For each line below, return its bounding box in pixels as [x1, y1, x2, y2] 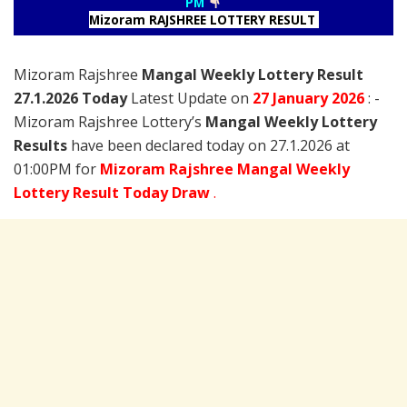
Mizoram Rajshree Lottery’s [14, 111, 205, 132]
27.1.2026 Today [14, 87, 127, 108]
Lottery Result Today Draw [14, 182, 213, 203]
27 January [253, 87, 332, 108]
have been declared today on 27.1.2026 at [67, 134, 350, 155]
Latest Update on [127, 87, 253, 108]
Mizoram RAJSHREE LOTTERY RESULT [88, 10, 319, 28]
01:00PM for [14, 158, 100, 179]
